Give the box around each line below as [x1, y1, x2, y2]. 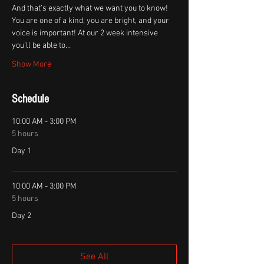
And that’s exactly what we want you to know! [12, 3, 170, 14]
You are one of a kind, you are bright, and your [12, 15, 171, 26]
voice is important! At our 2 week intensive [12, 28, 160, 38]
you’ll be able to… [12, 40, 71, 51]
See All [80, 250, 108, 263]
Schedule [12, 92, 49, 105]
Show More [12, 59, 51, 70]
